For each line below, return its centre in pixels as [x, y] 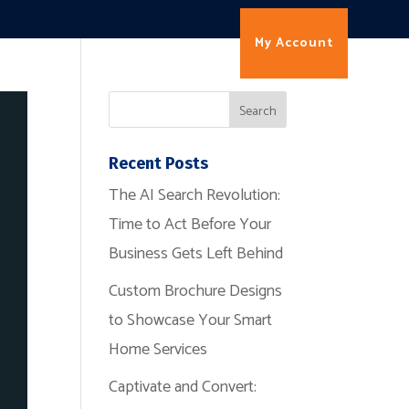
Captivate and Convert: [183, 387]
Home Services [158, 350]
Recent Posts [159, 163]
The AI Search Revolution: [195, 195]
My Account [294, 43]
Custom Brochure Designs [196, 291]
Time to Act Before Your [190, 225]
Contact [36, 85]
